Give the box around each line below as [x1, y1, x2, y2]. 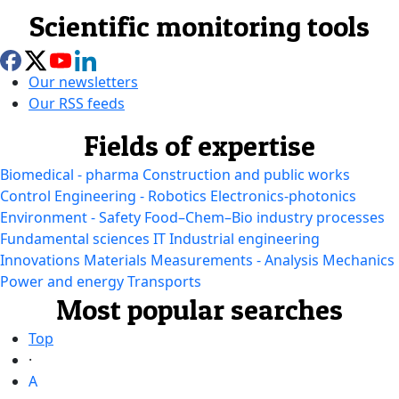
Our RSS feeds [28, 94, 125, 114]
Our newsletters [28, 72, 138, 93]
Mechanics [322, 250, 395, 271]
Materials [84, 250, 147, 271]
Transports [127, 272, 201, 292]
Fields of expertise [84, 128, 315, 164]
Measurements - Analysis [151, 250, 319, 271]
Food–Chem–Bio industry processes [144, 208, 385, 228]
